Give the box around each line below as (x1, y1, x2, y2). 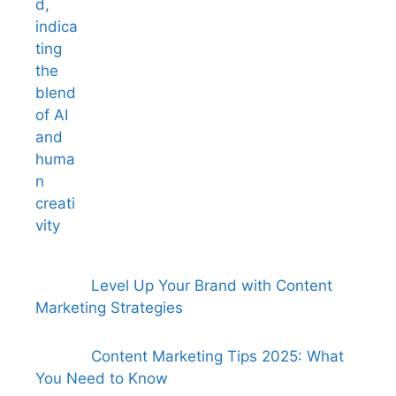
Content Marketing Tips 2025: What (90, 347, 344, 366)
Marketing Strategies (35, 298, 183, 316)
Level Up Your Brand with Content (90, 276, 332, 294)
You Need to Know (35, 369, 168, 388)
